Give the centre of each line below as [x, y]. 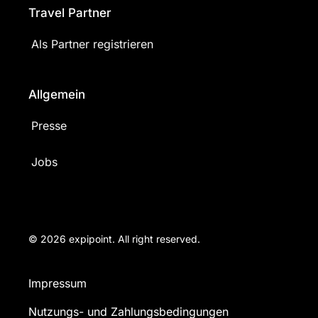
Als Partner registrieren [92, 44]
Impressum [57, 283]
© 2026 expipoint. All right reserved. [114, 239]
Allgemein [57, 94]
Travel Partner [70, 13]
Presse [49, 126]
